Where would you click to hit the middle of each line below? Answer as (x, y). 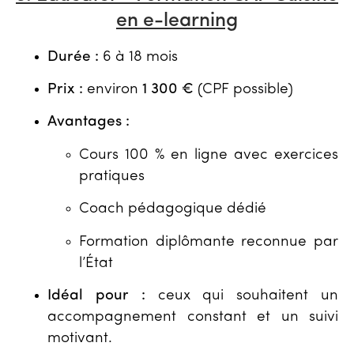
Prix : (65, 89)
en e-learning (177, 21)
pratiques (112, 176)
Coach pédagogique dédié (173, 209)
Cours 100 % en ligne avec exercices (209, 155)
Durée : (73, 57)
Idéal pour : (96, 296)
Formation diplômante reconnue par (209, 242)
